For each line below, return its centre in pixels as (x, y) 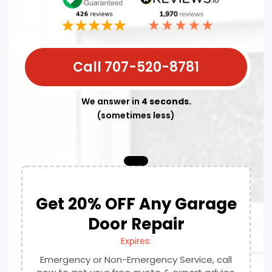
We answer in (111, 101)
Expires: (136, 241)
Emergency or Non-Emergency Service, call (136, 259)
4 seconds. (166, 101)
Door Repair (136, 224)
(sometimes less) (136, 115)
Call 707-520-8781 (136, 67)
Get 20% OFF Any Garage (136, 204)
